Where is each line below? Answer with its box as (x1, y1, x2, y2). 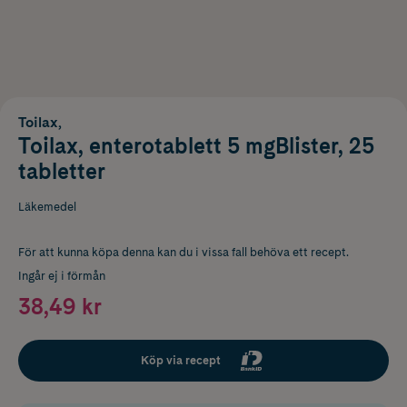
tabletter (18, 157, 105, 184)
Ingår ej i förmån (18, 268, 105, 283)
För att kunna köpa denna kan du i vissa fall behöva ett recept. (18, 244, 349, 259)
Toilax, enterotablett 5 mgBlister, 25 (18, 132, 374, 159)
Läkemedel (18, 199, 76, 213)
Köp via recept (141, 352, 221, 367)
